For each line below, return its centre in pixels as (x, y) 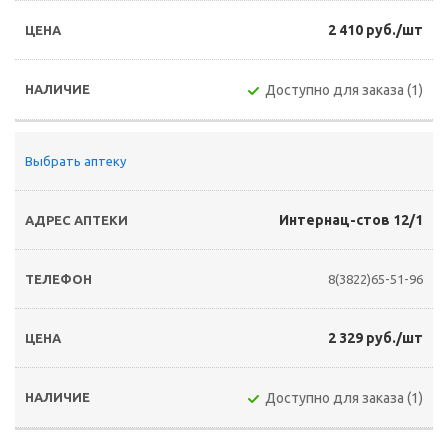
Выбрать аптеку (75, 161)
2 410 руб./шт (375, 30)
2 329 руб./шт (375, 338)
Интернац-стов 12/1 (351, 220)
